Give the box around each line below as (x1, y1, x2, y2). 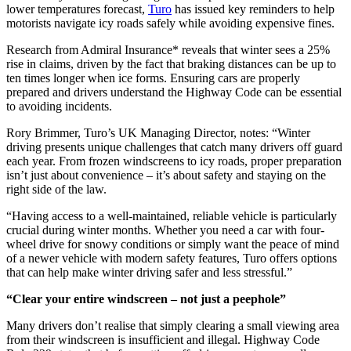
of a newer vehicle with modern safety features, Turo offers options (6, 251, 337, 265)
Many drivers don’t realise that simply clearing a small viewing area (6, 318, 339, 332)
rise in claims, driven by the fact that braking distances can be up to (6, 56, 336, 71)
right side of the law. (6, 182, 107, 196)
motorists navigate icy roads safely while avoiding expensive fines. (6, 16, 335, 30)
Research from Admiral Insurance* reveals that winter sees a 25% (6, 42, 330, 56)
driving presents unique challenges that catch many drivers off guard (6, 139, 342, 154)
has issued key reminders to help (172, 2, 335, 16)
